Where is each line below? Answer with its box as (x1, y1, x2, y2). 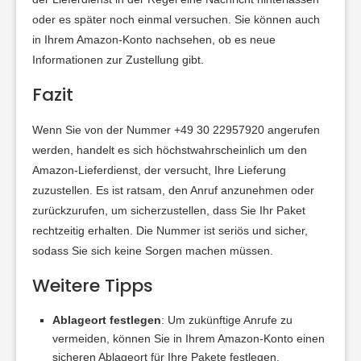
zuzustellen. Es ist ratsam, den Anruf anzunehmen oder (32, 184, 314, 197)
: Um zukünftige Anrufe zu (161, 313, 293, 327)
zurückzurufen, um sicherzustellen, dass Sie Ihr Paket (32, 204, 305, 218)
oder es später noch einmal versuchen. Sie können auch (32, 13, 320, 27)
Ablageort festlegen (52, 313, 161, 327)
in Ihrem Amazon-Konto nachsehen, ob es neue (32, 33, 276, 47)
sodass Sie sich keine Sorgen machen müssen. (32, 244, 273, 258)
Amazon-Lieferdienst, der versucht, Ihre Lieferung (32, 164, 286, 177)
